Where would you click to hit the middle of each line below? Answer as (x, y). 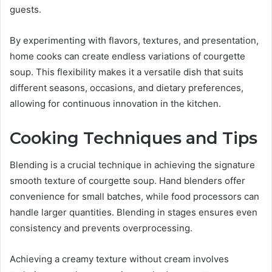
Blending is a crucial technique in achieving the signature (132, 165)
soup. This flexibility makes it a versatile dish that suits (127, 72)
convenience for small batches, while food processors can (134, 197)
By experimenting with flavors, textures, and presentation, (134, 40)
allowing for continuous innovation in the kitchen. (115, 103)
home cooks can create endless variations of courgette (127, 56)
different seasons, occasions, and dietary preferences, (127, 87)
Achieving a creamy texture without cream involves (119, 259)
